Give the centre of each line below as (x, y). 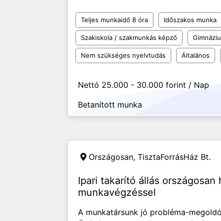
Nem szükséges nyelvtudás (123, 55)
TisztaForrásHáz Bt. (174, 157)
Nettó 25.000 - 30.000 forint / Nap (144, 85)
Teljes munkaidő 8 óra (114, 20)
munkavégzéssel (117, 192)
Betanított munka (110, 105)
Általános (196, 55)
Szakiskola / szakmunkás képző (129, 37)
